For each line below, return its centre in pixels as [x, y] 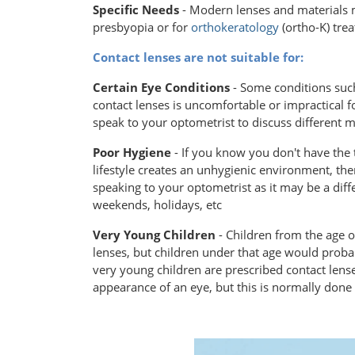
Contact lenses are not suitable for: [198, 57]
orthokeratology [235, 27]
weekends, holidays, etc [157, 205]
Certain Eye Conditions [161, 88]
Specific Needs [136, 10]
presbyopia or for [142, 27]
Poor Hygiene [132, 153]
